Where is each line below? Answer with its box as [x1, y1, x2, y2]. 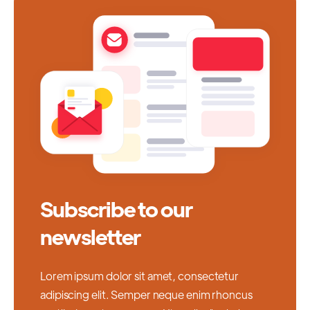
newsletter [40, 223, 140, 250]
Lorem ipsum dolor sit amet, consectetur [40, 268, 239, 283]
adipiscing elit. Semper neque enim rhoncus [40, 286, 253, 302]
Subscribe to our [40, 195, 192, 223]
